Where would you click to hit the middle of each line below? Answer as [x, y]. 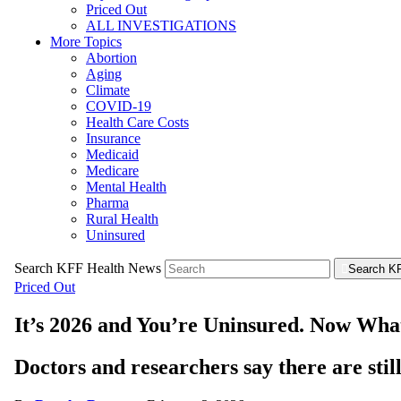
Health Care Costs [137, 122]
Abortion [111, 57]
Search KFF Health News [90, 268]
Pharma [107, 202]
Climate [108, 90]
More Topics [86, 41]
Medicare [112, 170]
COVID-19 [119, 106]
